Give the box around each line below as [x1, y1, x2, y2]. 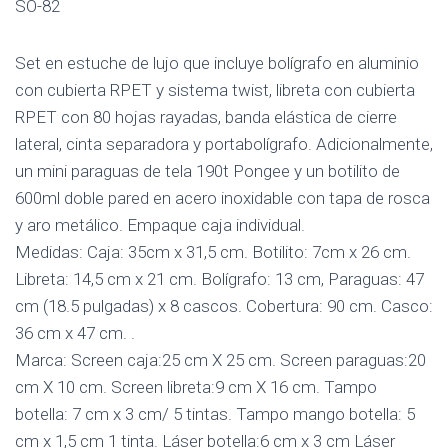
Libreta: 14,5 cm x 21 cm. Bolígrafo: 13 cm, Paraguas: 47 [15, 269, 424, 289]
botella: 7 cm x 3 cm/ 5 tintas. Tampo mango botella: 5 [15, 404, 415, 424]
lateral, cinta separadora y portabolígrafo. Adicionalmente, [15, 134, 433, 154]
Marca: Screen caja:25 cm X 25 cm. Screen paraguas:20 [15, 350, 426, 370]
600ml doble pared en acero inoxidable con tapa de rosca [15, 188, 430, 208]
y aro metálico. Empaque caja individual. [15, 215, 305, 235]
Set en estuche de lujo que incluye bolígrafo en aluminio [15, 53, 419, 73]
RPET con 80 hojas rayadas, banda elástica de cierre [15, 107, 397, 127]
